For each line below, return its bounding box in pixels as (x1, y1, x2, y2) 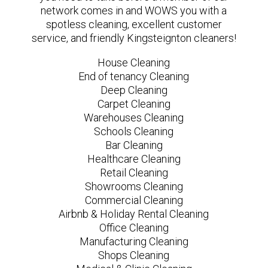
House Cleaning (98, 56, 170, 69)
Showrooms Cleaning (84, 179, 183, 193)
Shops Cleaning (98, 248, 170, 261)
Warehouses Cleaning (84, 111, 184, 124)
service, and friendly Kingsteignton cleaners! (31, 31, 236, 44)
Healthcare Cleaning (87, 152, 181, 165)
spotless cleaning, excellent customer (45, 17, 222, 31)
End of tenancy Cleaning (78, 69, 190, 83)
